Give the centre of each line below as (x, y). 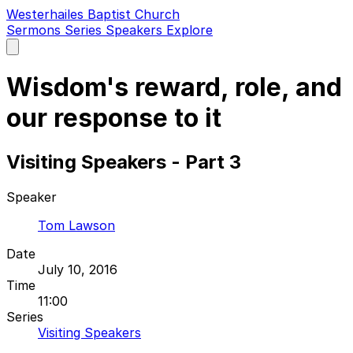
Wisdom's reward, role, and (174, 87)
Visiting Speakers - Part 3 (124, 162)
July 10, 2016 (78, 269)
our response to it (114, 118)
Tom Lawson (76, 225)
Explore (190, 30)
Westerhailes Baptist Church (93, 14)
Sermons (35, 30)
